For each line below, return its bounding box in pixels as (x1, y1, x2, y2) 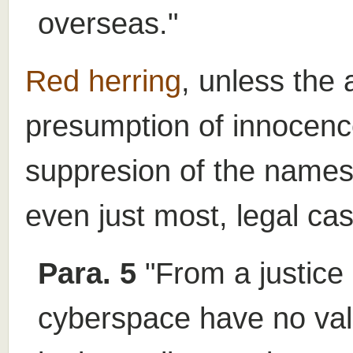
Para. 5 (38, 255, 136, 290)
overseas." (38, 6, 178, 40)
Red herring (25, 63, 181, 98)
